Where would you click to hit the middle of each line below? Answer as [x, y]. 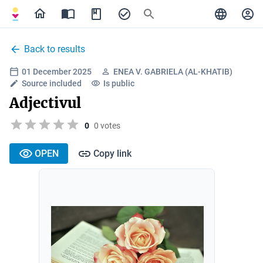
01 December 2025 [57, 72]
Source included [52, 83]
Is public [119, 83]
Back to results [55, 49]
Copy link [112, 153]
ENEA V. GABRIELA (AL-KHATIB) [173, 72]
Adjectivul [45, 103]
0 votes [107, 125]
